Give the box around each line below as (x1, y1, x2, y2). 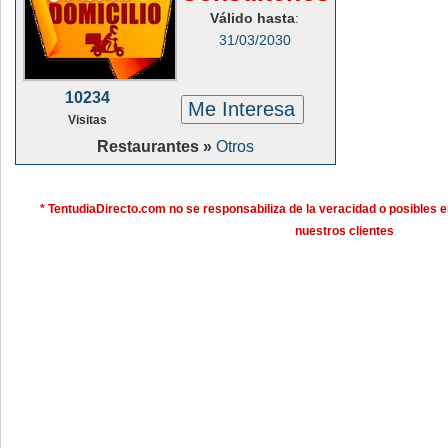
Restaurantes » (97, 138, 216, 155)
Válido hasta (210, 10, 296, 26)
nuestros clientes (295, 224, 395, 238)
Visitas (68, 113, 107, 127)
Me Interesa (188, 98, 296, 120)
